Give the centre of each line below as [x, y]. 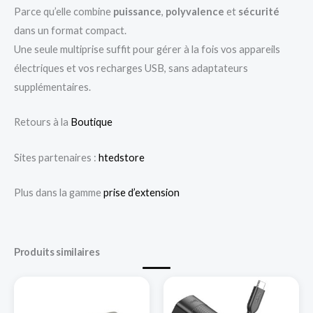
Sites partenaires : [56, 157]
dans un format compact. [70, 30]
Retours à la [42, 122]
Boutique [92, 122]
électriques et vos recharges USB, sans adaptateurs [131, 68]
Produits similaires [57, 252]
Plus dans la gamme [59, 192]
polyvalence [195, 11]
